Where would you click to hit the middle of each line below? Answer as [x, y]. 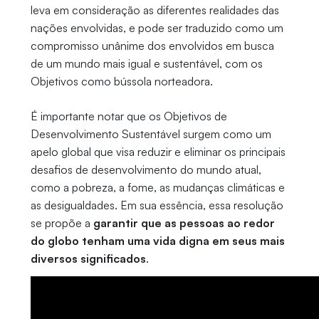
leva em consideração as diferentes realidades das [155, 10]
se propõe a [62, 223]
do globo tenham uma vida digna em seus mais [157, 241]
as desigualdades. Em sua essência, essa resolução [157, 205]
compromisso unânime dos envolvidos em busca [152, 46]
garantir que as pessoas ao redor [184, 223]
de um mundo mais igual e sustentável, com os [146, 64]
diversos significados [88, 259]
